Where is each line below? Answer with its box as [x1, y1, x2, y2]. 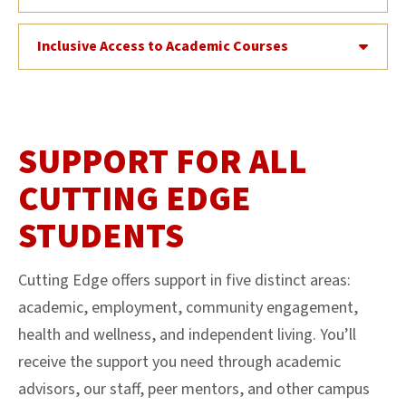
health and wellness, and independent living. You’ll [18, 323, 356, 346]
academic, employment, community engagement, [18, 295, 358, 319]
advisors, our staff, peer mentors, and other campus [18, 377, 370, 401]
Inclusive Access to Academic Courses [37, 35, 288, 56]
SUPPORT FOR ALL [18, 137, 307, 187]
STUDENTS [18, 211, 184, 261]
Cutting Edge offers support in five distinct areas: [18, 268, 351, 292]
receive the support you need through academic [18, 350, 341, 373]
